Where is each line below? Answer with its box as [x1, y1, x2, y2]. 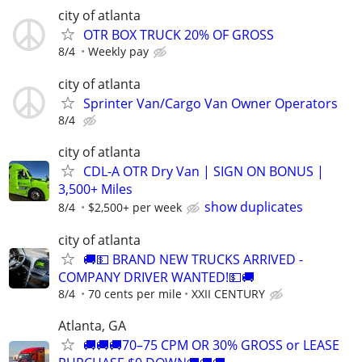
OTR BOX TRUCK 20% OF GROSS [83, 26, 274, 44]
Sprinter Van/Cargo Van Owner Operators [83, 94, 338, 112]
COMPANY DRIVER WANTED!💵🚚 [58, 268, 255, 286]
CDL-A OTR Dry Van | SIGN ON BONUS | [83, 162, 324, 180]
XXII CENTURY [192, 286, 265, 301]
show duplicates [204, 197, 303, 216]
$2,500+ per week [88, 199, 182, 215]
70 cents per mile [88, 286, 182, 301]
